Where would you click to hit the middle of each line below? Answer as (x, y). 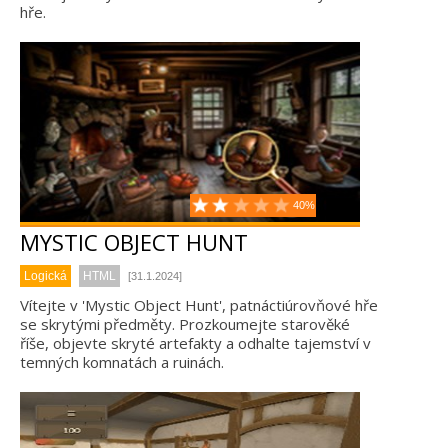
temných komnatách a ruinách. (122, 362)
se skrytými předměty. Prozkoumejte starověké (185, 324)
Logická (45, 276)
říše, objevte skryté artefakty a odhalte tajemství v (195, 343)
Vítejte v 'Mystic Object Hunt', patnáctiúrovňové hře (199, 305)
